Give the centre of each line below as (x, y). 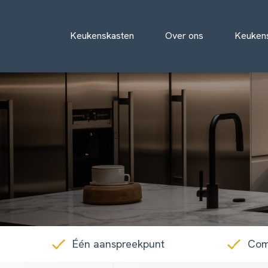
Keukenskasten (102, 35)
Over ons (184, 35)
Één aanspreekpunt (118, 243)
